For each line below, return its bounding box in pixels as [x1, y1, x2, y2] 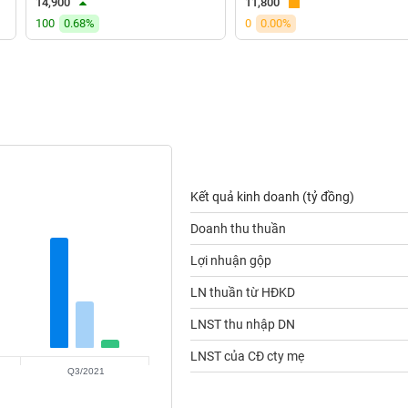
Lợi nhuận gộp [189, 253, 271, 268]
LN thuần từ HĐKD [189, 285, 295, 300]
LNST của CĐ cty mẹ [189, 349, 304, 363]
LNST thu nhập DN [189, 317, 295, 331]
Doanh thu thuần [189, 221, 286, 236]
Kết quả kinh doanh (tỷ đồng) [189, 189, 354, 204]
